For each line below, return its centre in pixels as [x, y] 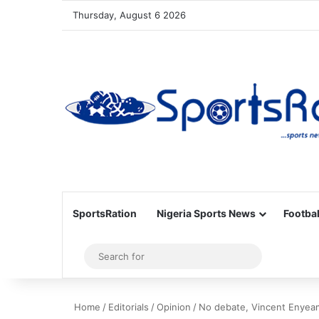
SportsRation [105, 213]
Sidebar [100, 256]
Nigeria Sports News [206, 213]
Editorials [129, 307]
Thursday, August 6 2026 [129, 15]
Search [272, 256]
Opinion [174, 307]
